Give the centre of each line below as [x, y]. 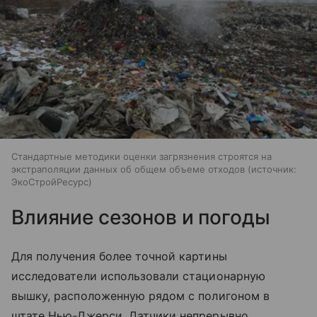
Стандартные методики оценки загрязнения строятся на [142, 157]
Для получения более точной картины [119, 257]
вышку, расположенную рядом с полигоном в [140, 296]
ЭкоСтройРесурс [50, 182]
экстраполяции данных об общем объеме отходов [128, 169]
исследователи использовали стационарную [138, 276]
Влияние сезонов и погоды [141, 218]
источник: [274, 169]
